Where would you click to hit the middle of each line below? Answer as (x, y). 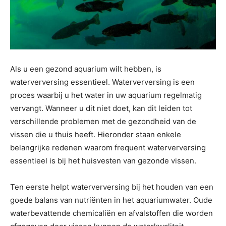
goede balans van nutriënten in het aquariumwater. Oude (111, 200)
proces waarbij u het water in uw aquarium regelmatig (106, 95)
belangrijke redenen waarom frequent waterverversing (108, 148)
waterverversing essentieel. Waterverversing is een (102, 82)
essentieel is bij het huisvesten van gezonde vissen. (103, 161)
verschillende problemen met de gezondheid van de (103, 121)
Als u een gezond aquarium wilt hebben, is (86, 69)
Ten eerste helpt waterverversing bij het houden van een (112, 187)
